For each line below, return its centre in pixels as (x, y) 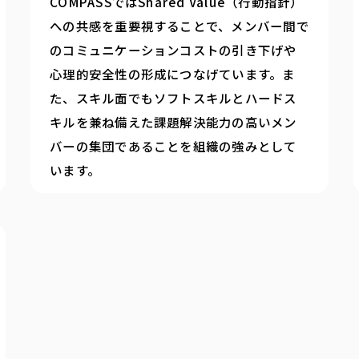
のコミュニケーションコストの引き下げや (173, 49)
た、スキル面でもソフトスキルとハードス (173, 97)
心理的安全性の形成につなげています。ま (173, 73)
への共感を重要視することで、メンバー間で (179, 25)
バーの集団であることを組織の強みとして (173, 145)
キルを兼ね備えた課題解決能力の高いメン (173, 121)
